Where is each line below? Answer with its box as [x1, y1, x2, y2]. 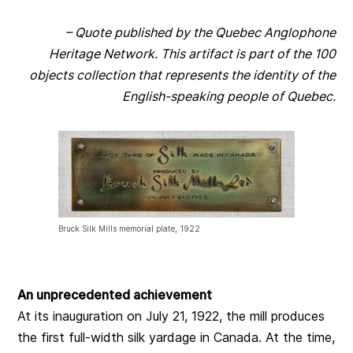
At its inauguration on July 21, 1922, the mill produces [17, 308, 325, 325]
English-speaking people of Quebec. [121, 88, 336, 105]
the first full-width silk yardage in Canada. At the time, [17, 329, 336, 346]
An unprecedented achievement [17, 287, 213, 303]
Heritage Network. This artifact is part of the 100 [48, 46, 336, 62]
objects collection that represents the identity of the [28, 67, 336, 84]
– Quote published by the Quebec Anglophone [65, 24, 336, 41]
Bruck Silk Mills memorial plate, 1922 [58, 224, 201, 234]
